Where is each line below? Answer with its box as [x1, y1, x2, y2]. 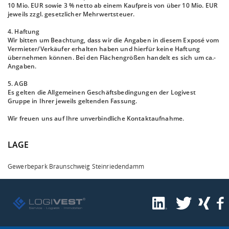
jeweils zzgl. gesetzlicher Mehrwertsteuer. [8, 10, 135, 18]
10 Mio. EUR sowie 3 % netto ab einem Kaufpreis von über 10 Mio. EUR [8, 1, 218, 10]
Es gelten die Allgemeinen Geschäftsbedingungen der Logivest [8, 88, 196, 97]
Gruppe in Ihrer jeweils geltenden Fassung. [8, 97, 138, 105]
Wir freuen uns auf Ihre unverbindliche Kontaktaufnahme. [8, 114, 185, 123]
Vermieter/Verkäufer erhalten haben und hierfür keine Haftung [8, 44, 200, 53]
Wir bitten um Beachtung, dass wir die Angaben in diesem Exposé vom [8, 36, 219, 44]
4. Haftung [8, 27, 40, 36]
